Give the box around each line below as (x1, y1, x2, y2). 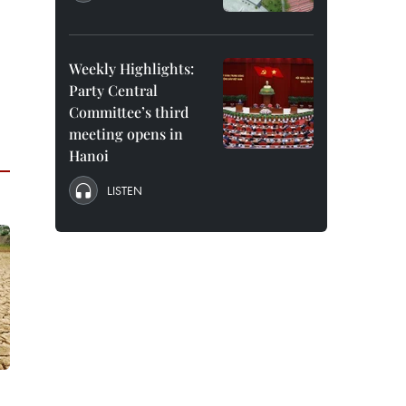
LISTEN (107, 182, 142, 198)
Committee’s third (69, 102, 188, 121)
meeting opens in (69, 124, 183, 143)
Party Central (69, 81, 158, 100)
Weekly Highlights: (69, 59, 194, 78)
